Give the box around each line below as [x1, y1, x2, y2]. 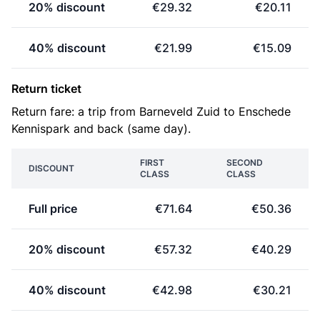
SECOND [226, 157, 263, 168]
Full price [29, 201, 77, 216]
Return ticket [11, 81, 81, 96]
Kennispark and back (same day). [11, 121, 191, 136]
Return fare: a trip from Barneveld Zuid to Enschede [11, 104, 291, 119]
